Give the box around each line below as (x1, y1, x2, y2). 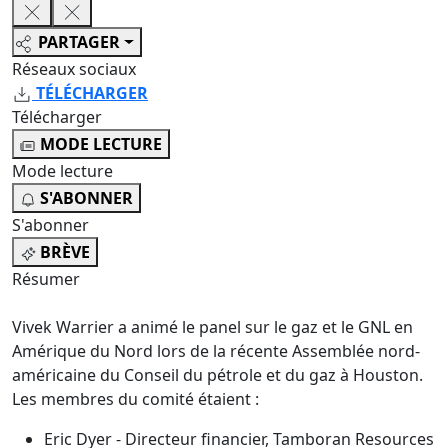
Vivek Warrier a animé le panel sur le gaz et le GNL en (12, 316, 413, 339)
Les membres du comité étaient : (12, 388, 259, 411)
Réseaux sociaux (12, 58, 136, 81)
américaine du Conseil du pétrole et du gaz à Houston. (12, 364, 423, 387)
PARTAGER (38, 31, 120, 54)
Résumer (12, 268, 80, 291)
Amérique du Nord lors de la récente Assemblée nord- (12, 340, 420, 363)
